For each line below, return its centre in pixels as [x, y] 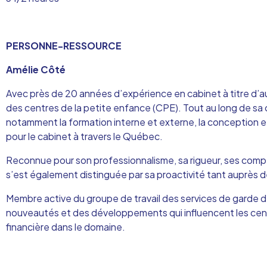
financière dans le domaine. [66, 227]
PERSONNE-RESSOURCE [64, 46]
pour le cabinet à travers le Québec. [84, 136]
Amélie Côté [36, 69]
